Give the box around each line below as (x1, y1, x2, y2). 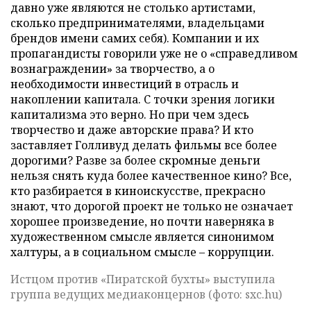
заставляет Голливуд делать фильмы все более (10, 137, 277, 153)
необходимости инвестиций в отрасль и (10, 76, 239, 92)
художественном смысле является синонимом (10, 229, 274, 244)
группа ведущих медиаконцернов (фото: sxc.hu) (10, 287, 282, 302)
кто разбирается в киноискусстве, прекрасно (10, 183, 265, 199)
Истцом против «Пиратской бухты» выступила (10, 271, 275, 287)
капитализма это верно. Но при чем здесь (10, 107, 249, 122)
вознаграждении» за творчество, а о (10, 61, 215, 76)
